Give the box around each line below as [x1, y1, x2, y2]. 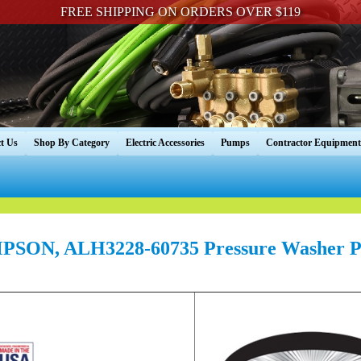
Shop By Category [34, 137, 110, 149]
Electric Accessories [126, 137, 205, 149]
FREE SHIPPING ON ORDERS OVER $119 [60, 5, 301, 19]
